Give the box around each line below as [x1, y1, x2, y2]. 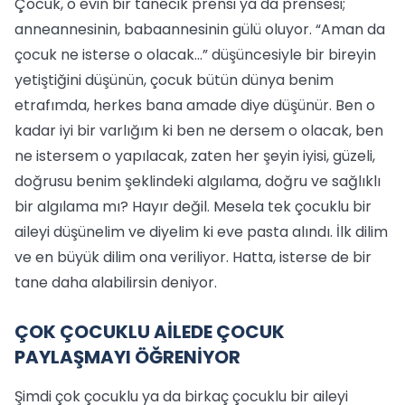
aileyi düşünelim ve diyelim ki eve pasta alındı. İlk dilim [14, 221, 388, 242]
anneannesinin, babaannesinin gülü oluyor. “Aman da [14, 19, 385, 40]
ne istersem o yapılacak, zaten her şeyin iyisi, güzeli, [14, 146, 375, 166]
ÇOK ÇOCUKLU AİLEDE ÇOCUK [14, 319, 285, 344]
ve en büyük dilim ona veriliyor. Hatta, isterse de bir [14, 247, 372, 268]
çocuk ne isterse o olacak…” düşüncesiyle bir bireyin [14, 44, 376, 65]
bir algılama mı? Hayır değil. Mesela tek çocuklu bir [14, 196, 372, 217]
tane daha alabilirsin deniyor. [14, 272, 217, 293]
